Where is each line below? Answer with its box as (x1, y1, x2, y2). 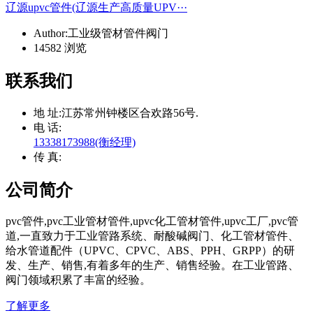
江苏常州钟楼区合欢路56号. (61, 106, 198, 119)
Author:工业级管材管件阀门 (34, 27, 168, 39)
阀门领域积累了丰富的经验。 (6, 274, 151, 286)
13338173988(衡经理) (34, 136, 136, 148)
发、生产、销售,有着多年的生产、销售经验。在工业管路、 (6, 259, 299, 272)
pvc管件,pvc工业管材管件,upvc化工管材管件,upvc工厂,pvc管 (6, 215, 298, 228)
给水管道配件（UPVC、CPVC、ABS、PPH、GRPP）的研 (6, 245, 295, 257)
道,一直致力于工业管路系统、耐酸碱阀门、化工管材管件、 (6, 230, 299, 242)
